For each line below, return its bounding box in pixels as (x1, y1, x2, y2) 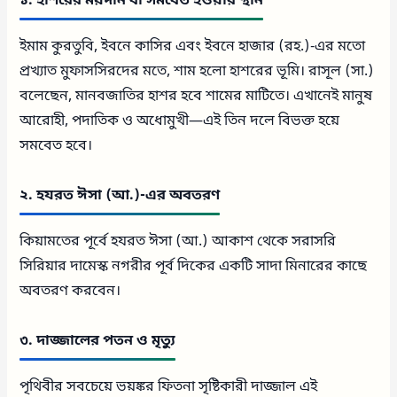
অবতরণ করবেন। (19, 282, 121, 302)
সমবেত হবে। (19, 136, 93, 157)
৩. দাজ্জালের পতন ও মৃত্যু (19, 331, 176, 352)
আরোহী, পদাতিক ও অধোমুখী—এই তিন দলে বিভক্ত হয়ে (19, 112, 340, 132)
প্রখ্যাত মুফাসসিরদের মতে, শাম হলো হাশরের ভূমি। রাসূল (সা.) (19, 62, 375, 82)
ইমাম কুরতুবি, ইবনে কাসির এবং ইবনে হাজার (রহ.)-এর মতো (19, 37, 366, 58)
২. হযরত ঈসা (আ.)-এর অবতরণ (19, 186, 221, 206)
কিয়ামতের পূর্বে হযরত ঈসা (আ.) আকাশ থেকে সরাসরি (19, 232, 337, 253)
